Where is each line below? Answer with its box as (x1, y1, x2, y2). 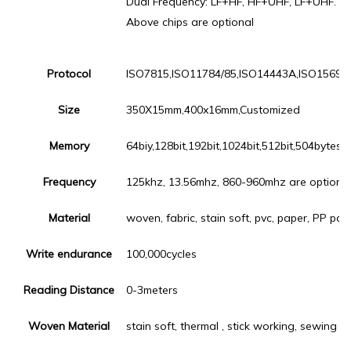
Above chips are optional (126, 15, 254, 29)
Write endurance (26, 247, 112, 261)
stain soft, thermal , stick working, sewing (126, 319, 337, 333)
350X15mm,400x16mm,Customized (126, 103, 300, 117)
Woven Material (28, 319, 110, 333)
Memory (49, 139, 89, 153)
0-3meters (126, 283, 178, 297)
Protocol (47, 67, 91, 81)
